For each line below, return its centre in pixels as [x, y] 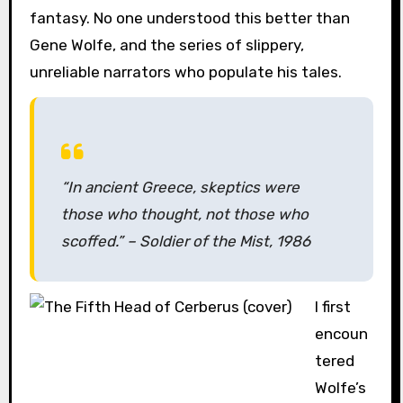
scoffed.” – [100, 242]
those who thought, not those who [184, 215]
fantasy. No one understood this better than [189, 18]
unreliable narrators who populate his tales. [185, 72]
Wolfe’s [341, 388]
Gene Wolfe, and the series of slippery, [166, 45]
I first [333, 307]
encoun [342, 334]
